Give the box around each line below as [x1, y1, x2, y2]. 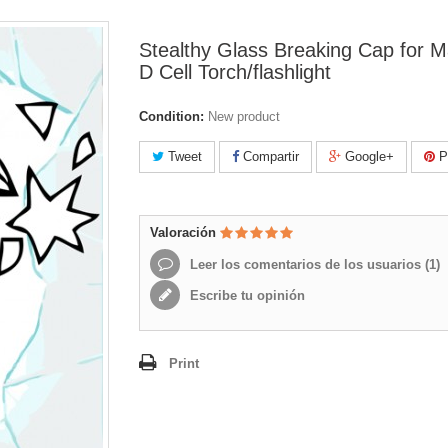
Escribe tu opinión [186, 288, 305, 303]
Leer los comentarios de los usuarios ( [186, 257, 429, 272]
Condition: [139, 109, 204, 124]
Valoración [150, 225, 220, 240]
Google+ [341, 149, 394, 164]
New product [208, 109, 280, 124]
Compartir [239, 149, 299, 164]
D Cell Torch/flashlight [139, 61, 331, 83]
